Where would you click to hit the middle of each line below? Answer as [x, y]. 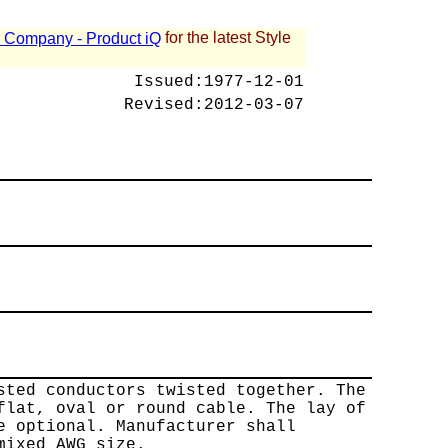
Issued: [169, 82]
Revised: [164, 105]
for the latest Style [226, 37]
